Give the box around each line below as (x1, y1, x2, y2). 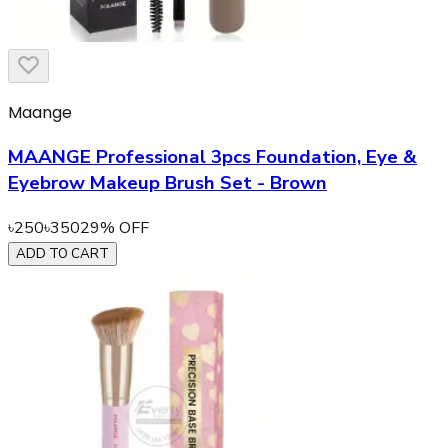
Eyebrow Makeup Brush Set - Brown (8, 170, 327, 196)
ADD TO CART (16, 244, 109, 263)
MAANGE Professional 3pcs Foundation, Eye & (8, 144, 417, 170)
